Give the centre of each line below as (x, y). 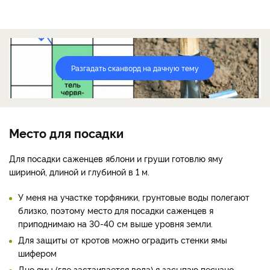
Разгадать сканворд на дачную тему (135, 67)
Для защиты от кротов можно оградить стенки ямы (123, 239)
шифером (37, 253)
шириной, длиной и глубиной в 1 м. (80, 171)
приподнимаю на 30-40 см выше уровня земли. (115, 223)
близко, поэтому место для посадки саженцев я (116, 210)
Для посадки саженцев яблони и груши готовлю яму (116, 158)
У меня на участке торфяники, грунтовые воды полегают (134, 196)
